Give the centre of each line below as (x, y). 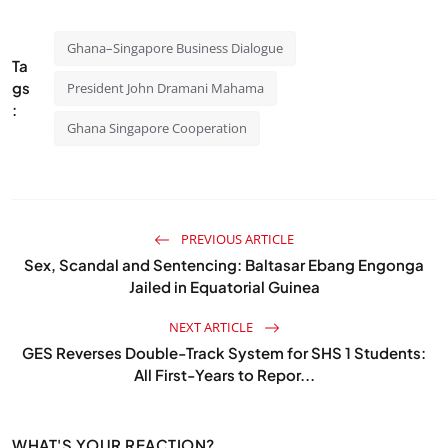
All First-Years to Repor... (224, 374)
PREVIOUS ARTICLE (236, 238)
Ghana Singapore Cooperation (156, 127)
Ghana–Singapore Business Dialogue (174, 47)
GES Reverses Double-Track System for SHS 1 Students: (224, 352)
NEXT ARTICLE (212, 326)
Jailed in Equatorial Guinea (224, 286)
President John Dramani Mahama (165, 87)
